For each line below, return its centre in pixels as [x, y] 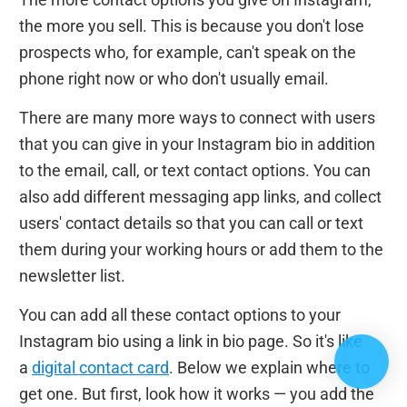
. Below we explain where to [269, 367]
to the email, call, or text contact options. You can [195, 170]
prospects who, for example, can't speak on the [188, 52]
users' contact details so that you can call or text [191, 223]
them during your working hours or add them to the [201, 249]
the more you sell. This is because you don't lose [192, 25]
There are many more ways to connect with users [197, 117]
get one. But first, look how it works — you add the [197, 393]
